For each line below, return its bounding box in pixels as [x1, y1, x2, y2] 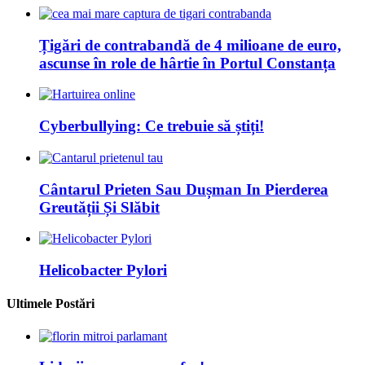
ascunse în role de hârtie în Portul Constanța [39, 54, 336, 72]
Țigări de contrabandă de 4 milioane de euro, [39, 36, 341, 54]
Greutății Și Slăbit [39, 198, 160, 216]
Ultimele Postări [7, 297, 95, 311]
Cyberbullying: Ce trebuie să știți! [39, 117, 264, 135]
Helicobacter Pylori [39, 262, 167, 279]
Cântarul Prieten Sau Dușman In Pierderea [39, 180, 328, 198]
